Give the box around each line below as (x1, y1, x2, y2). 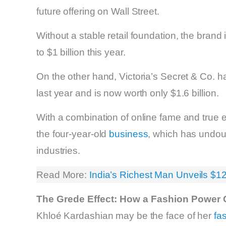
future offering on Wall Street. (36, 6, 159, 17)
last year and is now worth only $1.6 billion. (36, 87, 219, 98)
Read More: (36, 169, 89, 180)
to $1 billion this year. (36, 46, 126, 58)
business (109, 128, 148, 139)
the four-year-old (36, 128, 109, 139)
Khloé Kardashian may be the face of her (36, 210, 214, 221)
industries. (36, 145, 80, 156)
